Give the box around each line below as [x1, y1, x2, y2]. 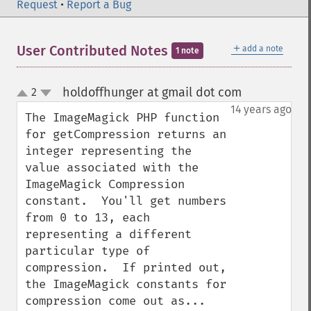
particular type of [25, 244, 150, 258]
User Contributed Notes [17, 42, 171, 59]
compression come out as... [25, 294, 205, 308]
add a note [242, 44, 283, 53]
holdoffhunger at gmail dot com [62, 85, 242, 100]
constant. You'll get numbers [25, 194, 226, 208]
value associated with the [25, 160, 199, 175]
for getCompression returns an [25, 127, 226, 142]
